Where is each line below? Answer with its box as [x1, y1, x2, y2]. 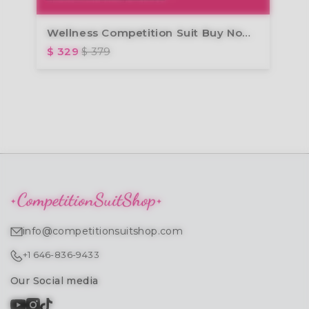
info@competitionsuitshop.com [23, 224, 183, 237]
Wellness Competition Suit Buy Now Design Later [242, 26, 251, 39]
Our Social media [10, 274, 99, 287]
